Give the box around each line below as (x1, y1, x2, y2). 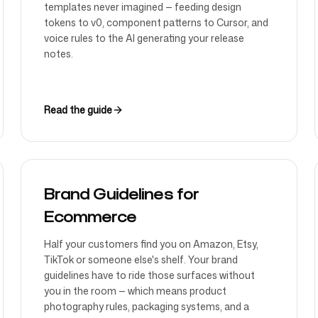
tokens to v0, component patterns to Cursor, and (44, 16, 269, 29)
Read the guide (44, 103, 113, 116)
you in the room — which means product (44, 284, 227, 297)
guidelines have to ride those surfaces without (44, 268, 256, 282)
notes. (44, 47, 74, 60)
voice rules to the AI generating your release (44, 31, 245, 45)
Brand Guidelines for (44, 184, 199, 204)
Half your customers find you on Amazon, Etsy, (44, 237, 259, 251)
